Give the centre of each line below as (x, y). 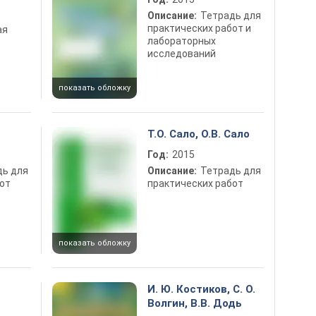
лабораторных (182, 41)
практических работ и (199, 28)
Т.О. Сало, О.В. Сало (199, 134)
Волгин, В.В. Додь (195, 303)
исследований (182, 54)
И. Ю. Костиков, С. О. (201, 289)
